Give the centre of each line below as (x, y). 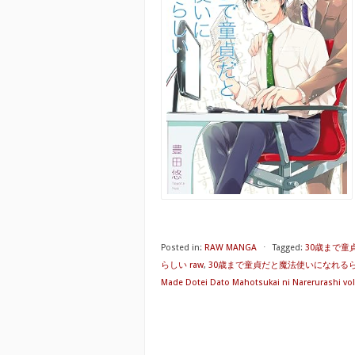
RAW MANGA (231, 248)
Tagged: (288, 248)
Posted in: (181, 248)
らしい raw (182, 265)
